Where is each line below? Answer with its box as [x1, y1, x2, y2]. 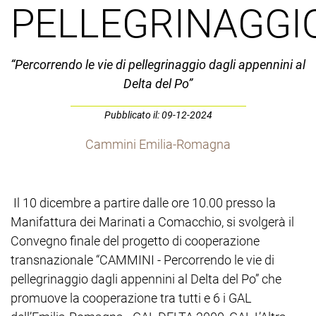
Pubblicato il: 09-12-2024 [104, 109, 212, 121]
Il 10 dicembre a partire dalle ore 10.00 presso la [11, 195, 276, 210]
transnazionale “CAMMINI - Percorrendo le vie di [11, 252, 274, 267]
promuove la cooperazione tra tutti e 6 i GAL [11, 290, 251, 305]
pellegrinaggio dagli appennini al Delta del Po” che [11, 271, 281, 286]
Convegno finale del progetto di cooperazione [11, 233, 260, 248]
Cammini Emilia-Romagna [85, 136, 231, 152]
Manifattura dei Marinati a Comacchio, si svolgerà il [11, 214, 294, 229]
